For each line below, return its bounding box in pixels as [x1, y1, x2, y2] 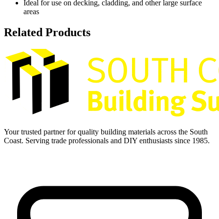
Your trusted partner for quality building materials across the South [4, 128, 208, 136]
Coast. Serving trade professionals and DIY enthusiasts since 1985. [4, 136, 210, 145]
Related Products [4, 26, 90, 39]
